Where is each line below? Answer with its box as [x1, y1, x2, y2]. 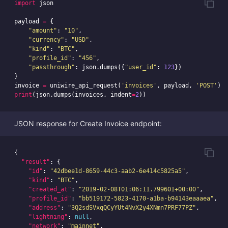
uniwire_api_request [50, 82, 118, 90]
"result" [21, 158, 50, 166]
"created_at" [28, 186, 71, 193]
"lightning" [28, 213, 68, 221]
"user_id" [125, 64, 157, 71]
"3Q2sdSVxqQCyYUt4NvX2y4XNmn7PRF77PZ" [68, 204, 196, 212]
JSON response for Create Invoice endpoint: [14, 119, 162, 128]
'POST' [196, 82, 217, 90]
